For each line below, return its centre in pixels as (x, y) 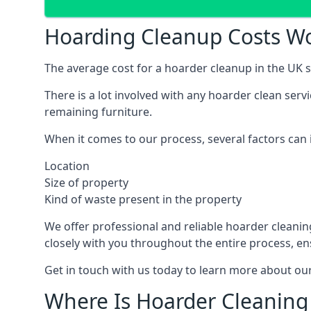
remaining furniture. (98, 112)
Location (67, 166)
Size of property (86, 183)
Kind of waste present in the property (143, 199)
